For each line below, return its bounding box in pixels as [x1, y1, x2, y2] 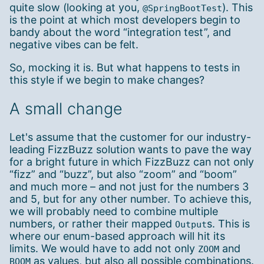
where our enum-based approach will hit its [9, 230, 225, 243]
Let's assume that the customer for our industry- [9, 131, 251, 144]
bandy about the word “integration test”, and [9, 25, 231, 38]
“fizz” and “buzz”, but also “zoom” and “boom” [9, 168, 237, 181]
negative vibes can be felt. [9, 38, 138, 51]
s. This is [207, 217, 250, 230]
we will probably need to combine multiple [9, 205, 218, 218]
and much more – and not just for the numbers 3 [9, 180, 249, 193]
